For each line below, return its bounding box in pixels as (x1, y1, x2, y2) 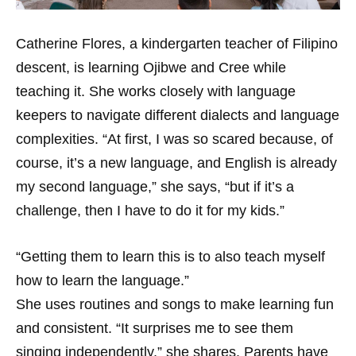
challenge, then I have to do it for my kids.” (16, 203, 284, 219)
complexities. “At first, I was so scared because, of (16, 131, 333, 147)
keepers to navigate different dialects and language (16, 107, 339, 123)
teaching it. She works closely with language (16, 83, 296, 99)
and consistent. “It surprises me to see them (16, 320, 293, 336)
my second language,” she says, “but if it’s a (16, 179, 294, 195)
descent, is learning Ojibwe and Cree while (16, 60, 286, 75)
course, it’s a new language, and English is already (16, 155, 337, 171)
